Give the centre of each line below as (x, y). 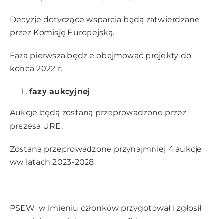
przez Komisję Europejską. (62, 33)
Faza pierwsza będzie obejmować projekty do (102, 56)
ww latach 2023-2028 (52, 162)
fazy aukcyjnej (60, 92)
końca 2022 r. (36, 69)
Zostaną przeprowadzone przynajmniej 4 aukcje (106, 149)
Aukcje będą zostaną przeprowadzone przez (98, 113)
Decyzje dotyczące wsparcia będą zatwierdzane (105, 20)
